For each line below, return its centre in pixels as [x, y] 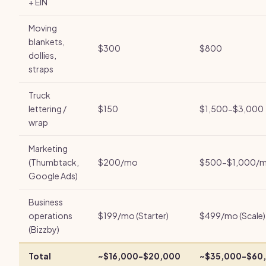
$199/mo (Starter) [133, 216]
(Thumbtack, [54, 162]
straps [41, 69]
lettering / [47, 109]
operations [50, 216]
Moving [43, 28]
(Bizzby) [44, 229]
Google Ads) [53, 176]
